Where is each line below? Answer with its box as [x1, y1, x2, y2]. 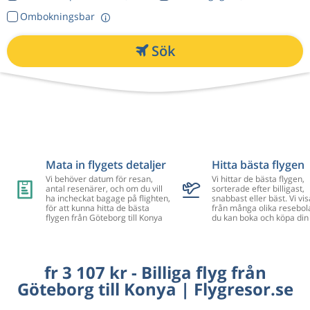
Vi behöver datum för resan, [45, 172, 153, 185]
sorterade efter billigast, [211, 182, 304, 194]
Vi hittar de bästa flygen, [211, 172, 304, 185]
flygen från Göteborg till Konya [45, 211, 163, 224]
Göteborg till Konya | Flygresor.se [17, 277, 293, 300]
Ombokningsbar [19, 10, 95, 23]
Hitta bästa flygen [211, 156, 304, 172]
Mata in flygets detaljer [45, 156, 166, 172]
